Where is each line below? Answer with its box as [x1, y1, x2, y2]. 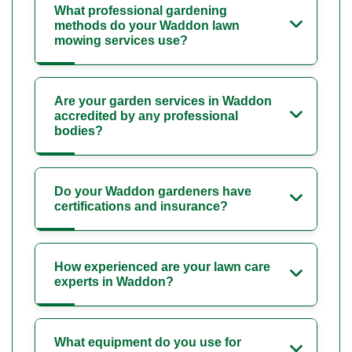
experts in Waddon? [54, 274, 174, 288]
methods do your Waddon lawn [54, 18, 240, 32]
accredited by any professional [54, 108, 238, 123]
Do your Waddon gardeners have [54, 184, 251, 198]
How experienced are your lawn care [54, 259, 270, 273]
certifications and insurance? [54, 199, 228, 213]
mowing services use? [54, 33, 188, 47]
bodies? [54, 123, 103, 137]
